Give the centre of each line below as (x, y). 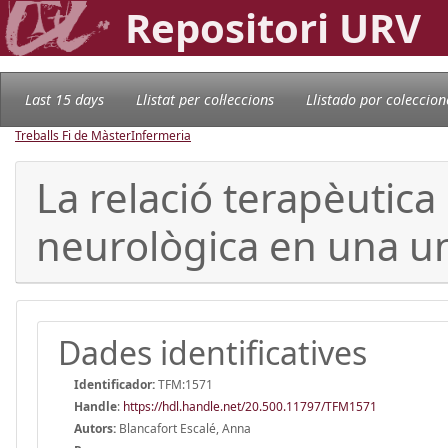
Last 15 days (64, 99)
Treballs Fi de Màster (73, 135)
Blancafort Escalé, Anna (183, 428)
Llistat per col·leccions (205, 99)
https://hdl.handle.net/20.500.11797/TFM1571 (250, 406)
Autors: (95, 428)
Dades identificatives (212, 352)
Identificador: (114, 384)
